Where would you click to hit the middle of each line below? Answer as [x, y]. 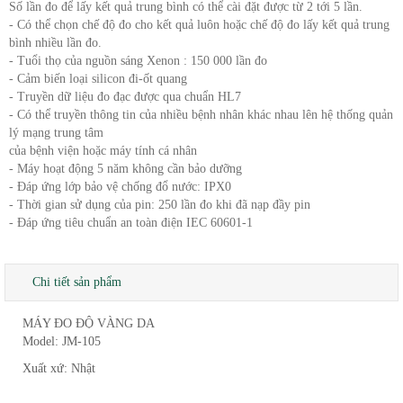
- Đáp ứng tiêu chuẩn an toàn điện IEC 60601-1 [131, 223]
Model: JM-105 [62, 342]
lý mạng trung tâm [56, 133]
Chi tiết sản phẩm [77, 282]
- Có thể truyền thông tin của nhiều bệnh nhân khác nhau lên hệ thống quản [201, 115]
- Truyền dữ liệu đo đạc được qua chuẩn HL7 [125, 97]
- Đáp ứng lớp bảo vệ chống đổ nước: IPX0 [120, 187]
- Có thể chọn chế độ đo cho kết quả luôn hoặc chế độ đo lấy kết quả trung [199, 25]
